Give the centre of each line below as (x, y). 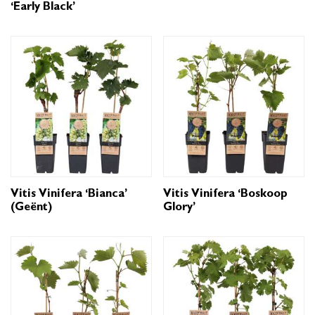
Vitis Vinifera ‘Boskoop (226, 194)
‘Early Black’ (43, 7)
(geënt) (31, 208)
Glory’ (180, 208)
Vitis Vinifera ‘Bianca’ (69, 194)
